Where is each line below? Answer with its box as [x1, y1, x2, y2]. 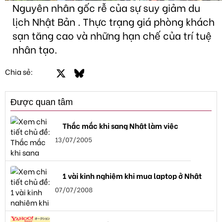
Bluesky [84, 65, 111, 76]
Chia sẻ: [5, 66, 33, 77]
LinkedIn [102, 65, 132, 76]
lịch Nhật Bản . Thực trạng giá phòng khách [12, 14, 215, 29]
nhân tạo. [12, 42, 57, 56]
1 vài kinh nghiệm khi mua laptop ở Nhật [62, 169, 202, 181]
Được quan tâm [10, 97, 73, 107]
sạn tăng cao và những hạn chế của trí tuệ [12, 28, 212, 43]
